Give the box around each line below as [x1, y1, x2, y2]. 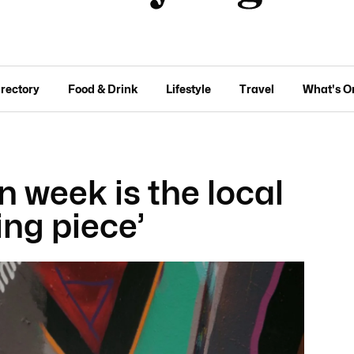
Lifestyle [166, 81, 212, 96]
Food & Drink [67, 81, 138, 96]
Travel [239, 81, 275, 96]
